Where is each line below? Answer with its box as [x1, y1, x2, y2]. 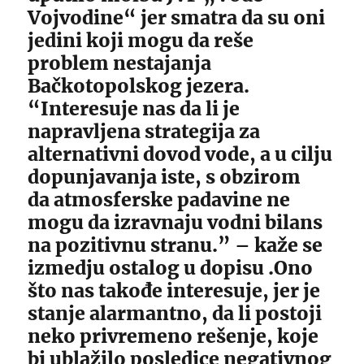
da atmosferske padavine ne [28, 188, 291, 212]
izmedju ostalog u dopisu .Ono [28, 256, 314, 280]
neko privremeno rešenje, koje [28, 324, 319, 349]
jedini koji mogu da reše [28, 28, 254, 53]
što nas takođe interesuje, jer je [28, 279, 321, 303]
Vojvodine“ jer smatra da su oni [28, 6, 326, 30]
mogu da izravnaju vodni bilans [28, 210, 323, 235]
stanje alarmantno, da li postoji [28, 301, 323, 326]
